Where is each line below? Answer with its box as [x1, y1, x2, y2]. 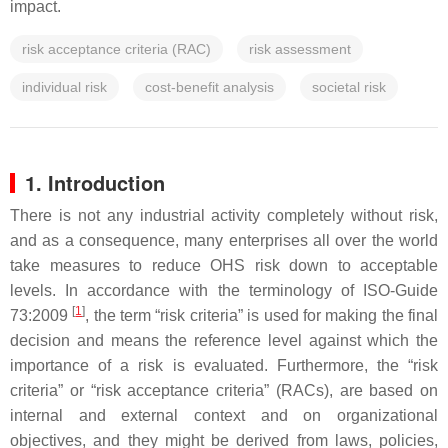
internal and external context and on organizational [10, 407, 438, 424]
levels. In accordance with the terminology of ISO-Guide [10, 282, 438, 299]
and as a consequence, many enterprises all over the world [10, 232, 438, 249]
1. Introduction [25, 168, 165, 197]
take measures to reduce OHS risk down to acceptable [10, 257, 438, 274]
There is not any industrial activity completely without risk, [10, 207, 438, 224]
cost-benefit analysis [145, 79, 274, 95]
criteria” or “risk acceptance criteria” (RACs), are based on [10, 382, 438, 399]
